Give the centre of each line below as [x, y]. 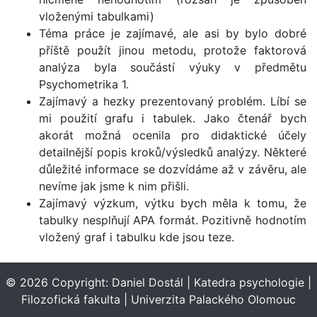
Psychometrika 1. [84, 84]
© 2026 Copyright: [59, 282]
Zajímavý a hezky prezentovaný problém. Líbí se [173, 101]
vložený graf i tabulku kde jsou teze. [137, 237]
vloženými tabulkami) [97, 16]
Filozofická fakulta [71, 299]
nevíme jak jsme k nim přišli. [114, 186]
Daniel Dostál [148, 282]
